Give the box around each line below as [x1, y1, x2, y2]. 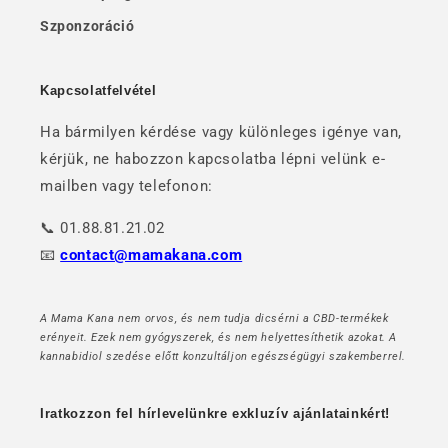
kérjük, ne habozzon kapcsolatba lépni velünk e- [40, 150, 386, 169]
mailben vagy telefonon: [40, 177, 213, 196]
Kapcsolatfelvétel [40, 83, 157, 99]
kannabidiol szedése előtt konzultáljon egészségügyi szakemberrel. [40, 350, 407, 364]
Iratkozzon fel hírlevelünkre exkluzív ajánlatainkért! [40, 406, 390, 422]
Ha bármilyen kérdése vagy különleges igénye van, [40, 123, 402, 142]
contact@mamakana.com [60, 246, 243, 265]
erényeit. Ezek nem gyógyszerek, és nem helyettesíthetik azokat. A [40, 331, 398, 345]
